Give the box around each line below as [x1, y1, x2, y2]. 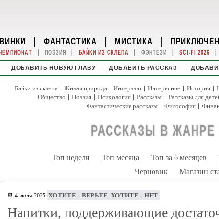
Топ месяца [101, 153, 139, 162]
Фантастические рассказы [86, 102, 158, 109]
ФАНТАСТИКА [44, 35, 97, 46]
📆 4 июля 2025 [7, 192, 45, 199]
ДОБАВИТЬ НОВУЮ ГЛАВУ [11, 65, 96, 71]
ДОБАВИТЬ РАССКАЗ [109, 65, 177, 71]
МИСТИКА [115, 35, 153, 46]
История [187, 85, 210, 92]
